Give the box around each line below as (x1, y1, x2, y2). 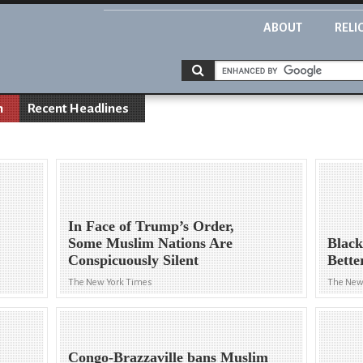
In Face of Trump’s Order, (68, 218, 235, 235)
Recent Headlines (28, 101, 129, 116)
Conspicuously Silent (68, 252, 199, 269)
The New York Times (68, 277, 153, 288)
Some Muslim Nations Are (68, 235, 233, 252)
